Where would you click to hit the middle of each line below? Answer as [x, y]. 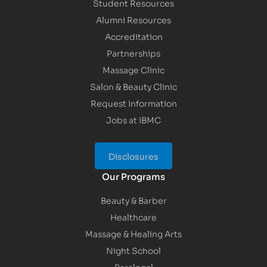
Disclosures [133, 156]
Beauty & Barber [133, 200]
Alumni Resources [133, 20]
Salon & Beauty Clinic [133, 86]
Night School [133, 250]
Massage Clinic [133, 70]
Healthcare [133, 217]
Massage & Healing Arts [133, 234]
